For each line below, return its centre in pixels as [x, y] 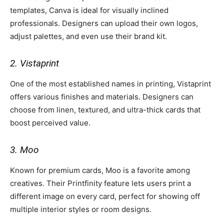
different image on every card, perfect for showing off [105, 196]
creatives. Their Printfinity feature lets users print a [100, 183]
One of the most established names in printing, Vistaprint [110, 83]
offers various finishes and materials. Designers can [102, 96]
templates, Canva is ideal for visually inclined [89, 10]
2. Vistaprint [34, 63]
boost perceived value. [50, 122]
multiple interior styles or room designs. [81, 209]
